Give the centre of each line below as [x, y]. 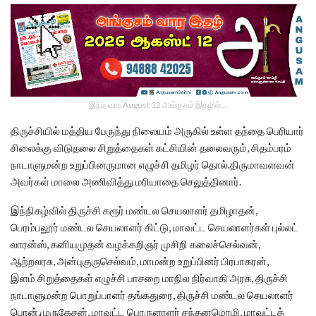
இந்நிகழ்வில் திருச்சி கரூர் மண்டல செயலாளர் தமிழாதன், [134, 210]
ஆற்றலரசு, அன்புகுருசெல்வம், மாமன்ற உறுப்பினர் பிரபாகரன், [140, 261]
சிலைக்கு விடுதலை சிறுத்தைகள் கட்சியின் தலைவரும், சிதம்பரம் [151, 147]
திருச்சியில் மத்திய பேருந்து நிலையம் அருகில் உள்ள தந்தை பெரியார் [157, 130]
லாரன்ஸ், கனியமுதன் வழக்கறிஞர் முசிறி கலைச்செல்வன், [135, 244]
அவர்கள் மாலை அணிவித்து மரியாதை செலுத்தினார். [126, 181]
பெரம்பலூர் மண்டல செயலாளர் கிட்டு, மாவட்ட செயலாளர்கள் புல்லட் [154, 227]
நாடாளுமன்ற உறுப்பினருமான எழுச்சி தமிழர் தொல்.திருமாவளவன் [153, 164]
